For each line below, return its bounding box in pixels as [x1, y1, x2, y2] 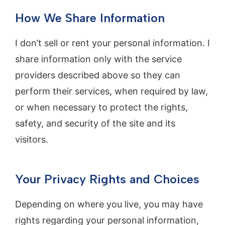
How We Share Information [15, 10, 165, 25]
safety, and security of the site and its [15, 118, 175, 129]
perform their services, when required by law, [15, 85, 208, 96]
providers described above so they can [15, 69, 180, 80]
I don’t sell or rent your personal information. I [15, 37, 210, 48]
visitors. [15, 134, 48, 145]
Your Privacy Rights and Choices [15, 171, 199, 186]
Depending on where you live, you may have [15, 198, 203, 209]
